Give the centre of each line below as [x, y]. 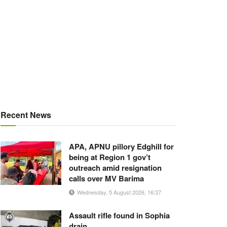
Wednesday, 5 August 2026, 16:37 [118, 192]
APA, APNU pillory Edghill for [121, 146]
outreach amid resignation [115, 168]
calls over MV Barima [106, 178]
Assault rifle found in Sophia [119, 215]
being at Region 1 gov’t [110, 157]
